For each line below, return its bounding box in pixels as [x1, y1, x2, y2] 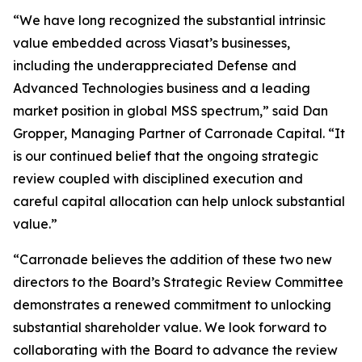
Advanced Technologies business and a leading [13, 80, 310, 96]
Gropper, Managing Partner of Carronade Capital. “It [13, 125, 345, 141]
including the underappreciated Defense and [13, 57, 297, 74]
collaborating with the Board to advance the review [13, 342, 338, 358]
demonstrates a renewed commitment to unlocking [13, 297, 331, 313]
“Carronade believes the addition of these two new [13, 251, 332, 267]
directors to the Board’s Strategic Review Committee [13, 274, 343, 290]
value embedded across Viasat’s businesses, [13, 35, 290, 51]
